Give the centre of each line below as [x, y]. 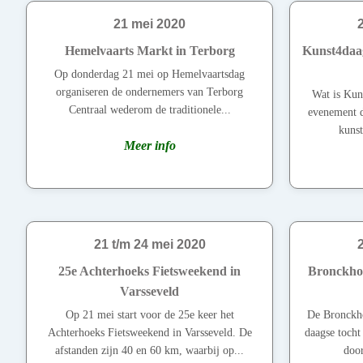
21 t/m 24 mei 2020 [149, 245]
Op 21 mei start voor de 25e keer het [149, 315]
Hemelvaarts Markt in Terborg [149, 51]
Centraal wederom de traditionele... [149, 110]
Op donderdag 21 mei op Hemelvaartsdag [149, 75]
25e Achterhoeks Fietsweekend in [149, 271]
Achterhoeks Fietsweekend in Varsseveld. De [149, 333]
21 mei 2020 [149, 24]
